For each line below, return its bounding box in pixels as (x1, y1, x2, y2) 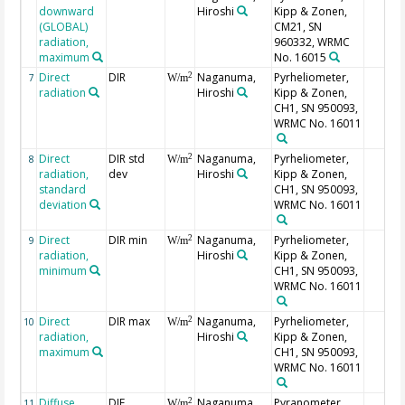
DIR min (108, 232, 148, 249)
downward (39, 4, 95, 20)
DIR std (108, 151, 146, 167)
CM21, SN (274, 19, 323, 35)
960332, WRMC (274, 34, 351, 51)
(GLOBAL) (39, 19, 89, 35)
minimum (39, 263, 88, 279)
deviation (39, 197, 88, 213)
